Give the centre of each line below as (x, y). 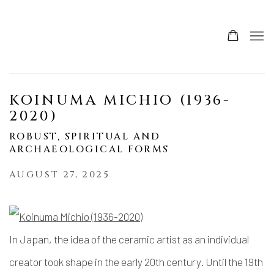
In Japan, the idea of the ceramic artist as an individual (129, 239)
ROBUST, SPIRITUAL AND (85, 137)
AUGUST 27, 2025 (59, 175)
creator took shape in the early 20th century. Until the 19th (136, 262)
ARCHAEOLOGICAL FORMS (89, 150)
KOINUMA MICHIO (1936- (120, 100)
